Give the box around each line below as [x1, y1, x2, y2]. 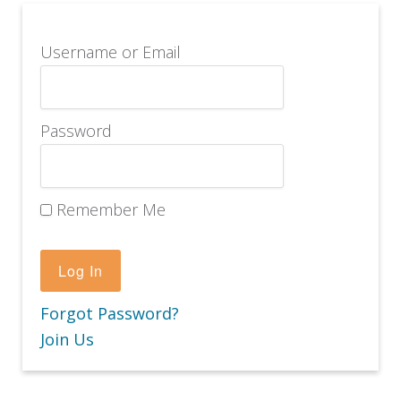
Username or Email [40, 41, 182, 63]
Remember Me [56, 199, 166, 220]
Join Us [40, 328, 95, 350]
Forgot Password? [40, 303, 180, 324]
